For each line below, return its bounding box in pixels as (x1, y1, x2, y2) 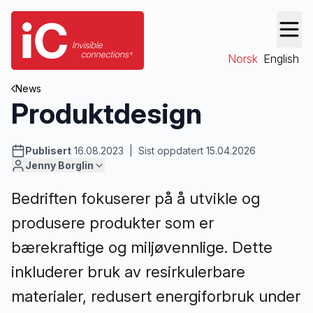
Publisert (25, 145, 71, 156)
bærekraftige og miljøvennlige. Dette (11, 238, 272, 256)
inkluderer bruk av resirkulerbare (11, 263, 245, 281)
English (263, 52, 299, 66)
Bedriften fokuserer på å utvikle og (11, 189, 260, 208)
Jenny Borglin (25, 159, 94, 171)
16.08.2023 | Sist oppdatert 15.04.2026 (71, 145, 256, 156)
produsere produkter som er (11, 214, 214, 232)
